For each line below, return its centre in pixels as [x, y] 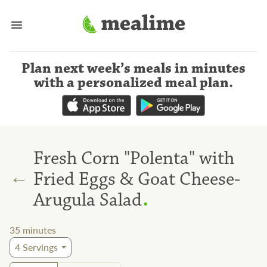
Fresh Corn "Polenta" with [134, 158]
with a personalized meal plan [131, 83]
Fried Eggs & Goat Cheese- [137, 179]
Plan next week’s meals [97, 69]
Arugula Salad [88, 200]
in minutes [210, 69]
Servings [39, 247]
